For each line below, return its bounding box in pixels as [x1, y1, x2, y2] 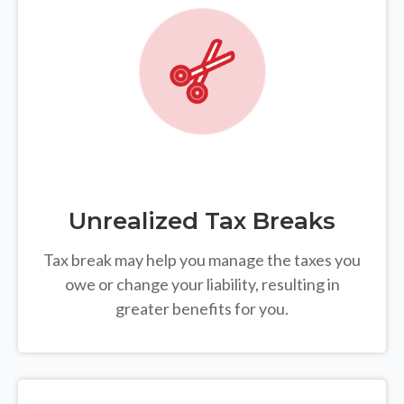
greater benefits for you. [115, 298, 289, 319]
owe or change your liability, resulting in [64, 274, 340, 295]
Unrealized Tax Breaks [69, 207, 335, 236]
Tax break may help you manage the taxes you [43, 250, 361, 271]
